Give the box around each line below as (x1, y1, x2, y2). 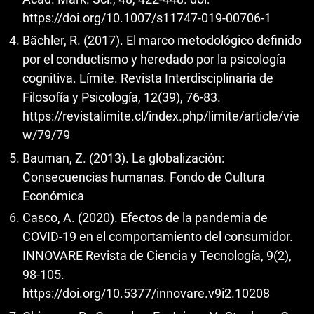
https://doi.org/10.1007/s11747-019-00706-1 (22, 10, 271, 25)
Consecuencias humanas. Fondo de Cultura (22, 169, 265, 184)
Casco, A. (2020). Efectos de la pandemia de (22, 210, 268, 226)
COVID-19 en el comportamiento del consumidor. (22, 229, 293, 245)
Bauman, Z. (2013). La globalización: (22, 150, 224, 165)
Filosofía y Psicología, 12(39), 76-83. (22, 90, 221, 105)
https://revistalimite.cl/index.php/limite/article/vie (22, 109, 299, 124)
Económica (22, 188, 84, 203)
